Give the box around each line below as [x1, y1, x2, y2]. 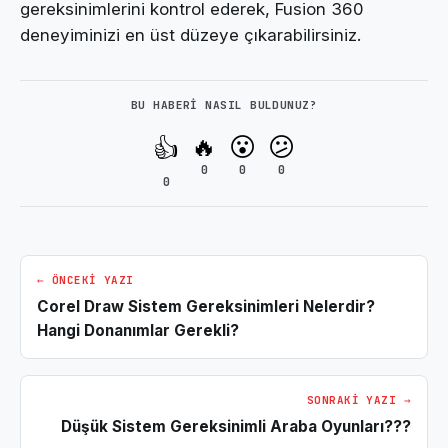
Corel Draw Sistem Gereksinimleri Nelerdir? [37, 297, 375, 317]
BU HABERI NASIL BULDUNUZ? [130, 98, 318, 113]
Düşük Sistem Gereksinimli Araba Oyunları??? [61, 417, 411, 437]
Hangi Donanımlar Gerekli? [37, 321, 239, 341]
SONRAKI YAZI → [306, 393, 411, 408]
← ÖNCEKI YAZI [37, 273, 134, 288]
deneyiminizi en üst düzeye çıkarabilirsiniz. [20, 25, 361, 46]
